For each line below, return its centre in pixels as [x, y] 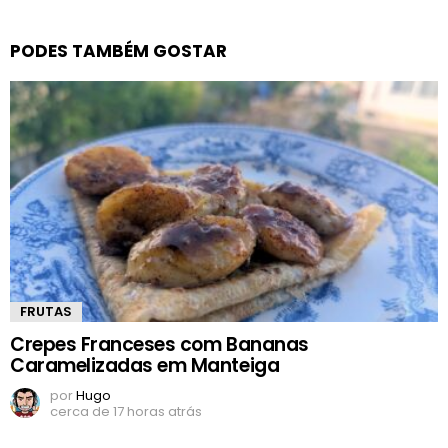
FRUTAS [46, 311]
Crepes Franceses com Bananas [159, 344]
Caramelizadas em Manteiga [145, 365]
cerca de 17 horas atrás [126, 411]
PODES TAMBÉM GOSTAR [118, 50]
